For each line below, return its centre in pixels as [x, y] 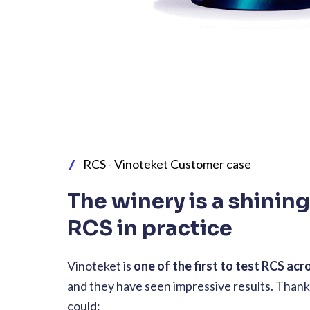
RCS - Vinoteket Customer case [167, 164]
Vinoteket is [100, 266]
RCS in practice [150, 229]
